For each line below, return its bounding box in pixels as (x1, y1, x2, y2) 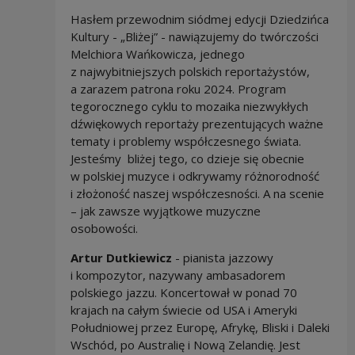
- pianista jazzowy (171, 249, 273, 265)
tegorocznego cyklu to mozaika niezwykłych (70, 97, 308, 114)
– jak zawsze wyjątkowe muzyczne (70, 202, 261, 219)
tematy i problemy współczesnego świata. (70, 132, 304, 149)
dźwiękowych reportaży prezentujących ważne (70, 115, 323, 132)
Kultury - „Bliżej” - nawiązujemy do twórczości (70, 28, 319, 44)
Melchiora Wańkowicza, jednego (70, 45, 245, 62)
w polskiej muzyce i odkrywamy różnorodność (70, 167, 319, 184)
